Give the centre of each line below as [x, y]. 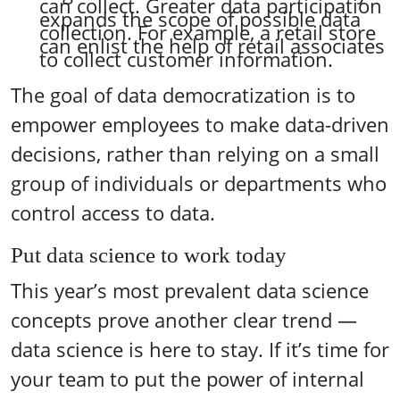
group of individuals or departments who [199, 183]
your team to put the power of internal [187, 379]
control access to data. [113, 213]
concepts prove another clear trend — [184, 320]
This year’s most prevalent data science [190, 291]
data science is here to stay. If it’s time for [200, 350]
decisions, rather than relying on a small [195, 154]
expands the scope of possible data [200, 19]
